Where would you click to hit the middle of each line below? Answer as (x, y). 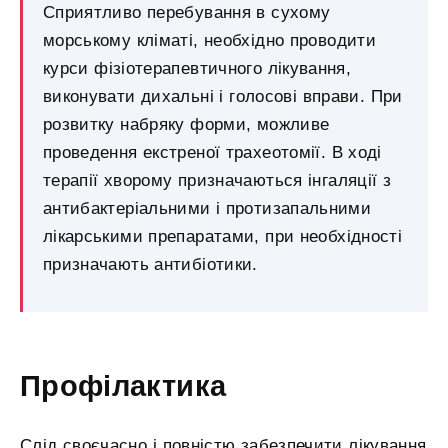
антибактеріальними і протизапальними (207, 208)
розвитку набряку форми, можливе (186, 124)
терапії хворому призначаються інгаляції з (217, 180)
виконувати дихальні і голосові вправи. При (223, 96)
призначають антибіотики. (150, 264)
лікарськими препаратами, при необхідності (222, 236)
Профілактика (123, 386)
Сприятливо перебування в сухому (187, 12)
